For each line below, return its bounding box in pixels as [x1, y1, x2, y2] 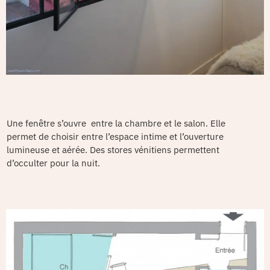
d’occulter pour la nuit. [7, 157, 100, 169]
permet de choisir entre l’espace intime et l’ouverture [7, 131, 224, 143]
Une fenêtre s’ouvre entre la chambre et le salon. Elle [7, 118, 225, 130]
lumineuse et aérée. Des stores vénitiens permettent [7, 144, 219, 156]
